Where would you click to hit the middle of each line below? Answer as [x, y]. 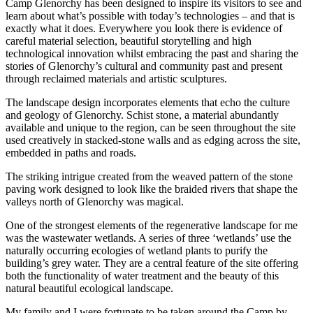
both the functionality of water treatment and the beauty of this [142, 276]
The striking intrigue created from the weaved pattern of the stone [149, 177]
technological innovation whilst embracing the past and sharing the [152, 54]
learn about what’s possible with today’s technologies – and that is [150, 16]
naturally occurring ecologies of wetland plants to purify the [137, 251]
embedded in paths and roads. [71, 153]
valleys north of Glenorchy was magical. [95, 202]
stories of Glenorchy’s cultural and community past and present [144, 66]
